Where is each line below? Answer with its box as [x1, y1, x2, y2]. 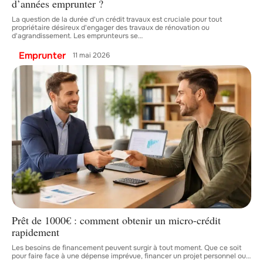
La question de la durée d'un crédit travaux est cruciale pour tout [12, 14, 222, 24]
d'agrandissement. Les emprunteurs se [12, 31, 138, 41]
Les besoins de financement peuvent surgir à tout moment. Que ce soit [12, 243, 241, 253]
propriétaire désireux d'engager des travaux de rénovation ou [12, 22, 210, 32]
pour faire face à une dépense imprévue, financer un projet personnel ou [12, 251, 246, 261]
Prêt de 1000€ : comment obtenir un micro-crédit [12, 213, 221, 228]
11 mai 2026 [73, 50, 110, 60]
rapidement [12, 225, 59, 240]
